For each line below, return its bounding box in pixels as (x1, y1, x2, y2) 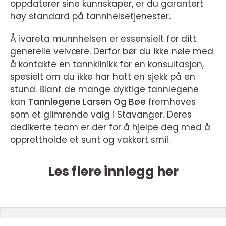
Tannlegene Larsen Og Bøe (28, 96, 146, 108)
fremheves (146, 96, 196, 108)
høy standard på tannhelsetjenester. (10, 10, 171, 23)
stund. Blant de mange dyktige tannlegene (10, 83, 199, 96)
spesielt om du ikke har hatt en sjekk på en (10, 71, 195, 83)
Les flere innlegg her (47, 162, 179, 181)
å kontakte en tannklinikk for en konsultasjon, (10, 58, 204, 71)
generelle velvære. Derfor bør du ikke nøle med (10, 45, 213, 58)
